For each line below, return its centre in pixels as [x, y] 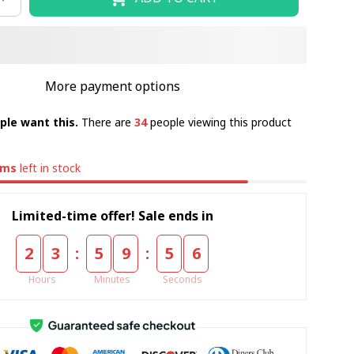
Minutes [113, 279]
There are [107, 122]
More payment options [112, 86]
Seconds [183, 279]
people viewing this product [219, 122]
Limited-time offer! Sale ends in [112, 215]
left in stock [49, 168]
